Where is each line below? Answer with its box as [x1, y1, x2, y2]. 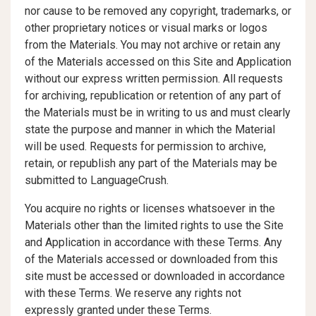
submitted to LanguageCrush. [25, 174, 169, 187]
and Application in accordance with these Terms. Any [25, 236, 282, 249]
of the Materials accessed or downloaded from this [25, 253, 278, 266]
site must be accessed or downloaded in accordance [25, 269, 285, 283]
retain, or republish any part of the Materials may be [25, 157, 277, 170]
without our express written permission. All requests [25, 72, 283, 85]
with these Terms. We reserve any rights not [25, 286, 241, 300]
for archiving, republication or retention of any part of [25, 89, 281, 102]
